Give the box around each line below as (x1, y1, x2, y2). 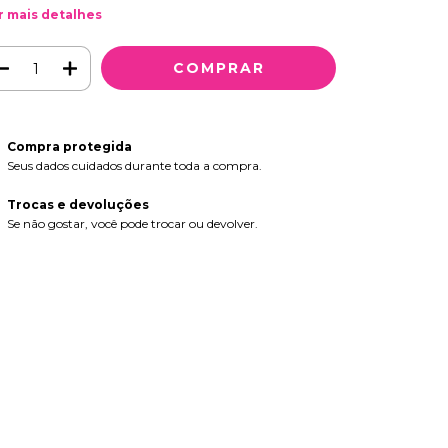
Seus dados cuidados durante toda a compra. (6, 158, 262, 174)
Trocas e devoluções (6, 197, 149, 213)
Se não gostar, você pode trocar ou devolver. (6, 216, 258, 232)
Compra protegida (6, 139, 132, 155)
